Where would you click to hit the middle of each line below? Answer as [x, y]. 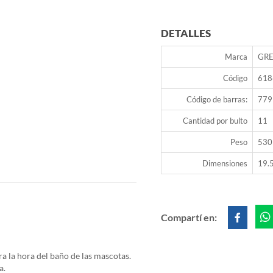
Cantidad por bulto [215, 121]
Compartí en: [190, 218]
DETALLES [186, 34]
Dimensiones [225, 164]
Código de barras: [217, 100]
